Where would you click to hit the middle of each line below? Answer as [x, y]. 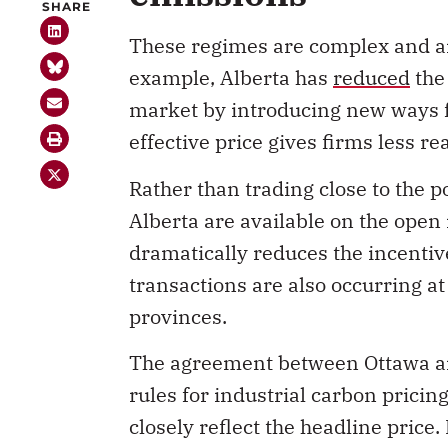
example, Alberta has [231, 78]
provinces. [178, 316]
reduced [371, 78]
